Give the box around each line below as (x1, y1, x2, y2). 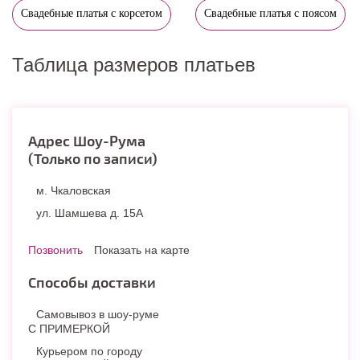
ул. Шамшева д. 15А (36, 206, 143, 219)
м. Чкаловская (36, 183, 111, 197)
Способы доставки (28, 272, 156, 291)
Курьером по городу (36, 344, 142, 358)
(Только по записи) (28, 149, 157, 167)
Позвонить (28, 243, 83, 256)
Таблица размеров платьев (12, 53, 256, 76)
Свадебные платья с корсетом (21, 6, 162, 19)
